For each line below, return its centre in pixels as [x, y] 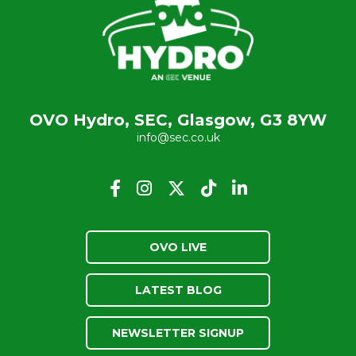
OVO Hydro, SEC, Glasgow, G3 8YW [178, 120]
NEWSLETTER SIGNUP [178, 333]
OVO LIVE [178, 247]
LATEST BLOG [178, 290]
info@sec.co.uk [178, 137]
